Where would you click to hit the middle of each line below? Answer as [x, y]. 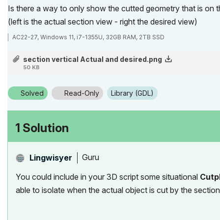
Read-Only [82, 93]
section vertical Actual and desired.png [92, 59]
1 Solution [42, 128]
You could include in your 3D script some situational [108, 177]
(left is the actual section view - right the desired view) [103, 21]
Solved [32, 93]
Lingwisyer [51, 157]
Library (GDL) [134, 93]
